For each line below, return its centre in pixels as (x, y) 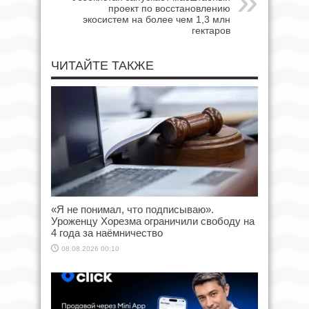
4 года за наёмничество (107, 233)
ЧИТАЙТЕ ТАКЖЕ (102, 66)
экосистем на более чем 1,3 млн (157, 19)
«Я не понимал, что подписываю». (132, 209)
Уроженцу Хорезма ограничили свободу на (153, 221)
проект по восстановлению (169, 8)
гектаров (211, 30)
